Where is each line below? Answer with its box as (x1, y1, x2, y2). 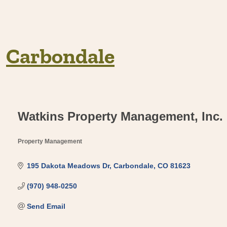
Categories (17, 142, 68, 155)
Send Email (26, 202, 65, 210)
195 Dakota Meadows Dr (26, 162, 109, 170)
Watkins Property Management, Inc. (18, 109, 223, 123)
